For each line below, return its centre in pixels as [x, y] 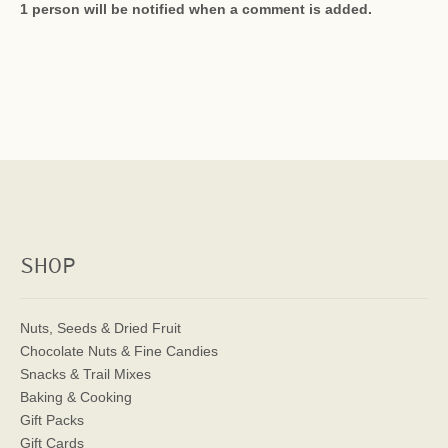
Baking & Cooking [76, 397]
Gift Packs [52, 420]
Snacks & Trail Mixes [85, 374]
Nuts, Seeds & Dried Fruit [100, 328]
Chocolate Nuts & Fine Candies [119, 351]
